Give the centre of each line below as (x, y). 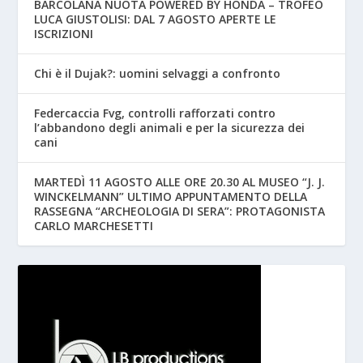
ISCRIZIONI (64, 33)
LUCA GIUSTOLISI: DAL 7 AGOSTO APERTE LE (156, 19)
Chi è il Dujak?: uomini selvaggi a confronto (158, 73)
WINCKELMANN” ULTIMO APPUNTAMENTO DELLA (171, 196)
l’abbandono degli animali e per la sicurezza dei (170, 127)
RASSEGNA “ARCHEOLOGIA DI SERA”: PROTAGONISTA (180, 211)
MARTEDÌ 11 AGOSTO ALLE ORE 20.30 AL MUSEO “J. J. (180, 181)
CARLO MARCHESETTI (94, 225)
